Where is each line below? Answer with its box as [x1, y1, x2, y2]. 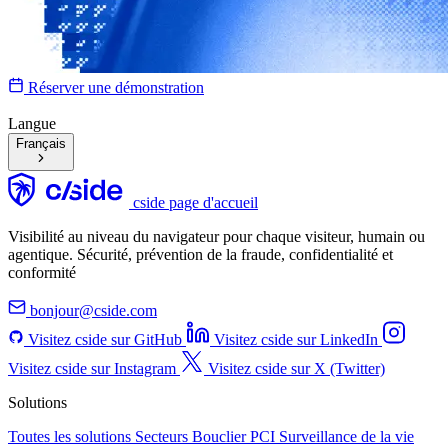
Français [16, 135, 66, 151]
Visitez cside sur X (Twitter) [208, 359, 385, 377]
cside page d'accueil [133, 193, 258, 211]
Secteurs [135, 427, 192, 445]
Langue [8, 114, 56, 132]
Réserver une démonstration [28, 78, 204, 96]
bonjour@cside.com [26, 301, 157, 319]
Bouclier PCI [192, 427, 279, 445]
